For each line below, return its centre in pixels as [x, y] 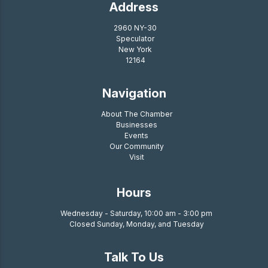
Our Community [136, 146]
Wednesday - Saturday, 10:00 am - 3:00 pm [136, 213]
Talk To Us [134, 257]
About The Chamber [136, 114]
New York [135, 49]
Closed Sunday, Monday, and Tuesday [136, 224]
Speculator [135, 39]
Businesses [136, 125]
